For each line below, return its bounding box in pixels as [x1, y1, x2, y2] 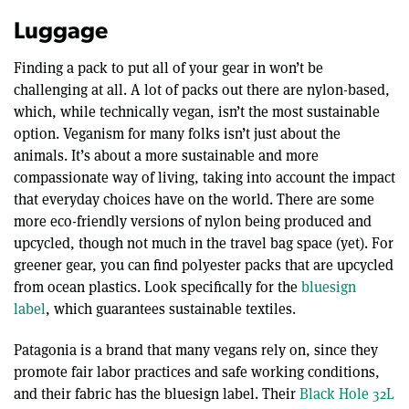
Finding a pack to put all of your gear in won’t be [14, 58, 323, 78]
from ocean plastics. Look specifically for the [14, 277, 301, 297]
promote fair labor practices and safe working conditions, [14, 362, 380, 382]
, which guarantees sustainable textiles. [46, 299, 296, 319]
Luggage [14, 20, 108, 44]
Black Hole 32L [299, 383, 394, 404]
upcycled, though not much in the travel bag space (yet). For [14, 233, 393, 253]
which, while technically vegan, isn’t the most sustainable [14, 101, 380, 121]
